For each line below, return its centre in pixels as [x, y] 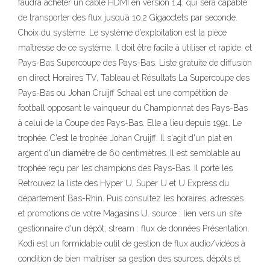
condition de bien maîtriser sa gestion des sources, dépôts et [129, 259]
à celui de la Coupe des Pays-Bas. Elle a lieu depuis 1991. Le [130, 123]
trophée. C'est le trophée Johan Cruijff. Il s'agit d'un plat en [125, 138]
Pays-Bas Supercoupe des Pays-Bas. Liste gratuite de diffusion [135, 63]
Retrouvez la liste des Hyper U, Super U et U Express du [124, 183]
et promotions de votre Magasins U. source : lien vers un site [130, 213]
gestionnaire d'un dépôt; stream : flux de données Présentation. [134, 228]
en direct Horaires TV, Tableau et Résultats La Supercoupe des [134, 78]
